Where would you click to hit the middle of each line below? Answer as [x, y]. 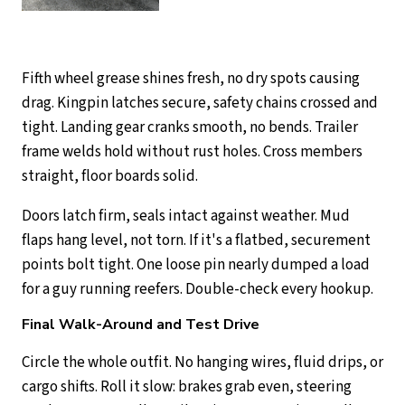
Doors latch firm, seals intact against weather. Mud [186, 216]
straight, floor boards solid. [110, 176]
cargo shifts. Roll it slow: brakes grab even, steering [187, 386]
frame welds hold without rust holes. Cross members [192, 151]
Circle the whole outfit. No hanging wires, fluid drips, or [202, 362]
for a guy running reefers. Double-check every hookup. [198, 289]
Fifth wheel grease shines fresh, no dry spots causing [191, 78]
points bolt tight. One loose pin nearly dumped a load [196, 264]
